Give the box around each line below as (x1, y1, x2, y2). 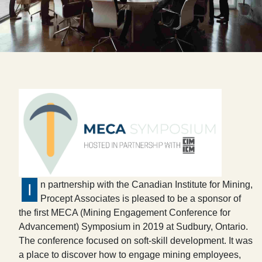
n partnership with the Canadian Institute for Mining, (40, 180, 253, 189)
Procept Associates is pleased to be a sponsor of (40, 194, 241, 204)
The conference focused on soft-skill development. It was (19, 236, 253, 246)
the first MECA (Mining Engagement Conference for (19, 208, 230, 218)
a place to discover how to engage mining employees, (19, 250, 241, 260)
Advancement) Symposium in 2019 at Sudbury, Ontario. (19, 222, 248, 232)
